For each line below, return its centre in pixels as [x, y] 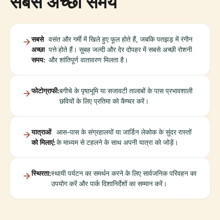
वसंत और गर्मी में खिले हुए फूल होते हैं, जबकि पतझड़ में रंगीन [121, 39]
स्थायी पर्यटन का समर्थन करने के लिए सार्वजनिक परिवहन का [124, 173]
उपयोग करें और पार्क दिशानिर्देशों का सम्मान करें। [109, 184]
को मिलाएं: [43, 142]
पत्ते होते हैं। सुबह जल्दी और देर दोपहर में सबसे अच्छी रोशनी [121, 50]
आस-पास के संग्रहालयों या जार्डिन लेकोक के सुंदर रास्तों [124, 132]
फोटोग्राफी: [45, 91]
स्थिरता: [41, 173]
